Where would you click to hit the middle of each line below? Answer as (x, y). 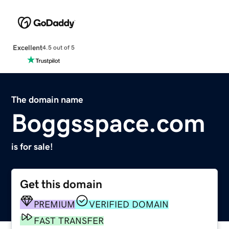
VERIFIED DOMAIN (129, 204)
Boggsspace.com (109, 123)
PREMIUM (55, 204)
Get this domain (61, 184)
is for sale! (32, 146)
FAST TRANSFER (69, 221)
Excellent (27, 47)
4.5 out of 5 (58, 48)
